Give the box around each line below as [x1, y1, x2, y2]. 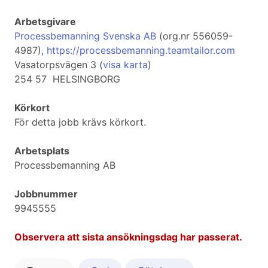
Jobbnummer [14, 188, 78, 200]
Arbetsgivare [14, 16, 76, 28]
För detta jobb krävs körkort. [14, 116, 146, 129]
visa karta [103, 59, 148, 71]
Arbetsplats [14, 145, 69, 157]
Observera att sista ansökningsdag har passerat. [14, 231, 242, 243]
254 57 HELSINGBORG [14, 73, 120, 86]
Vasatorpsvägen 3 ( [14, 59, 103, 71]
